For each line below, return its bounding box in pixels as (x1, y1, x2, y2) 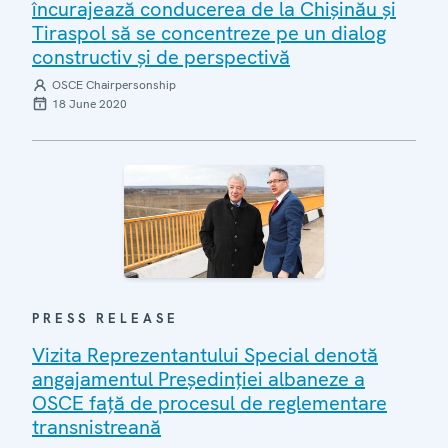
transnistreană (32, 413, 161, 440)
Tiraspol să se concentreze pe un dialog (32, 20, 386, 46)
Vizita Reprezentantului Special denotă (32, 341, 378, 368)
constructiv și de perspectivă (32, 44, 290, 70)
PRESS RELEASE (32, 309, 179, 327)
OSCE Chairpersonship (52, 77, 176, 93)
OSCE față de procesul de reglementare (32, 389, 387, 416)
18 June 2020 (52, 96, 127, 112)
